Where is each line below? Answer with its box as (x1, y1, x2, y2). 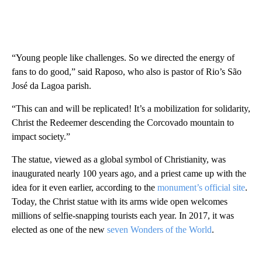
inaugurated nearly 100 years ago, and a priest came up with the (12, 168, 246, 178)
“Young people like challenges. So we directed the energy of (12, 52, 235, 63)
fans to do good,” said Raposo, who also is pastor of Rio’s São (12, 66, 242, 77)
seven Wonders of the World (107, 224, 212, 235)
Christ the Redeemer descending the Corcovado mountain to (12, 117, 234, 127)
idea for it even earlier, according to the (12, 182, 157, 192)
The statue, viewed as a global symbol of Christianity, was (12, 154, 226, 164)
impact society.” (12, 131, 70, 142)
